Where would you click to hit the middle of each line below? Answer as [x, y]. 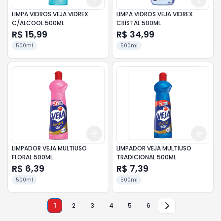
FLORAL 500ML [32, 157]
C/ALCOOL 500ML [38, 23]
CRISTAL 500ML [139, 23]
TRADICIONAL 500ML [146, 157]
